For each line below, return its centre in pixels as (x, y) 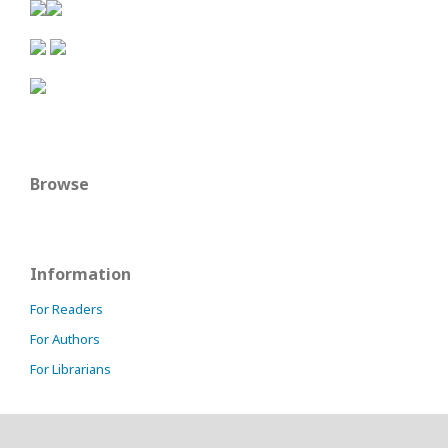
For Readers (66, 308)
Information (80, 273)
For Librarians (70, 368)
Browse (59, 183)
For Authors (65, 338)
